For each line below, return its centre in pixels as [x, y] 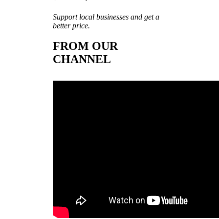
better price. [71, 25]
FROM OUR [85, 46]
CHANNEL [82, 59]
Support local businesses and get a [106, 17]
